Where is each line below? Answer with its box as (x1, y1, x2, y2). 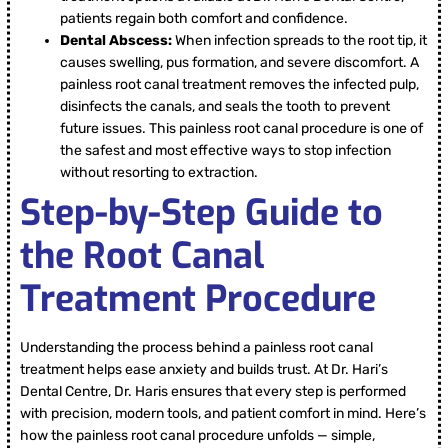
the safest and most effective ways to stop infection (60, 142, 391, 160)
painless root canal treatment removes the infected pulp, (60, 76, 419, 94)
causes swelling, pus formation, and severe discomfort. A (60, 54, 419, 72)
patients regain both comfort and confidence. (60, 10, 348, 28)
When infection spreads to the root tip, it (175, 32, 427, 50)
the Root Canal (20, 232, 264, 281)
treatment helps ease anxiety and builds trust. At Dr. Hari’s (20, 361, 388, 379)
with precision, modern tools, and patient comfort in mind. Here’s (20, 405, 426, 423)
